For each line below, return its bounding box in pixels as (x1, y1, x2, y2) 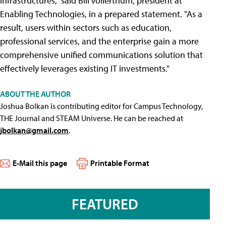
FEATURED (72, 195, 138, 213)
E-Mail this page (13, 158, 67, 168)
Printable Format (90, 158, 149, 168)
